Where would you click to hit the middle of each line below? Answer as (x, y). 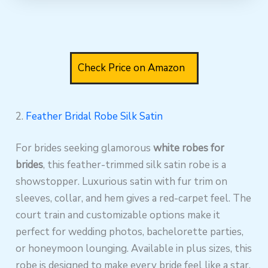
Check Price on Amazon (131, 68)
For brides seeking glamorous (85, 148)
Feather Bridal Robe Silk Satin (95, 116)
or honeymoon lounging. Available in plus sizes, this (134, 249)
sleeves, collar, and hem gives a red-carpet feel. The (134, 199)
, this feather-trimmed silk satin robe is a (135, 165)
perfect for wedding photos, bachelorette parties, (130, 232)
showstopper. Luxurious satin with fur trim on (122, 182)
